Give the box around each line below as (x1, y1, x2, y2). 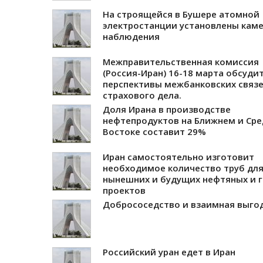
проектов (103, 184, 146, 196)
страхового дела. (103, 89, 181, 101)
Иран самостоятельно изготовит (103, 150, 254, 163)
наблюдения (103, 30, 160, 42)
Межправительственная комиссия (103, 55, 259, 68)
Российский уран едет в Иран (103, 245, 235, 258)
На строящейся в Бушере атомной (103, 8, 259, 20)
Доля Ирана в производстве (103, 103, 231, 115)
